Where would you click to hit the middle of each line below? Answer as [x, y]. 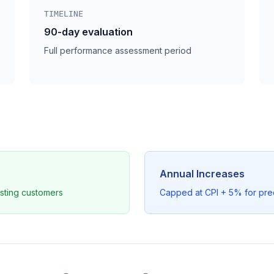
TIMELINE [64, 14]
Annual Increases [202, 174]
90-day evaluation [88, 32]
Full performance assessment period [118, 50]
